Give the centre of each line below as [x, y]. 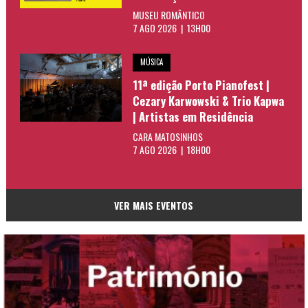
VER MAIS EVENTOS [154, 206]
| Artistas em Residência [192, 116]
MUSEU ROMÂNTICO [168, 14]
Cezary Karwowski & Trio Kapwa [208, 100]
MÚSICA [151, 62]
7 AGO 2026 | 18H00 [171, 150]
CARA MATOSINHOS [167, 137]
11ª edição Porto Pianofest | [201, 85]
